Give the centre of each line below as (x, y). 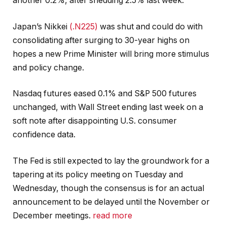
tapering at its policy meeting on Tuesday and (98, 174)
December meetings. (53, 215)
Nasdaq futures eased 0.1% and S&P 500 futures (105, 94)
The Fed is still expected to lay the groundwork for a (111, 161)
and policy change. (48, 67)
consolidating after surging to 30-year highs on (101, 40)
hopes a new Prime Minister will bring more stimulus (111, 54)
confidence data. (44, 135)
